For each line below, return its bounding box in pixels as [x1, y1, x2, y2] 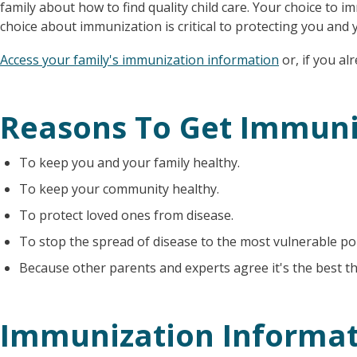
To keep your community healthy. [19, 180, 219, 198]
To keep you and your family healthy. [19, 154, 240, 171]
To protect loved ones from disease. [19, 206, 233, 224]
